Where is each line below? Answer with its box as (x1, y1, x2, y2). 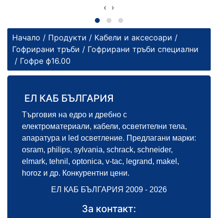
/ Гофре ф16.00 (12, 56, 71, 66)
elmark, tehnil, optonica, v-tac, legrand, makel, (22, 157, 179, 165)
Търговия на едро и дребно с (22, 110, 127, 119)
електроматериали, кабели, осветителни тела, (22, 122, 187, 130)
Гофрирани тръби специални (88, 44, 199, 54)
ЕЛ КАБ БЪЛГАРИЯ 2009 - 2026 (51, 185, 167, 194)
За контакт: (82, 202, 136, 215)
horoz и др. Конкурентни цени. (22, 168, 129, 177)
